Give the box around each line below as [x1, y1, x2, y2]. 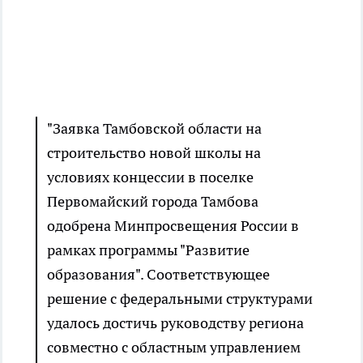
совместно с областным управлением [47, 337, 301, 357]
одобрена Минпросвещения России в [47, 216, 299, 235]
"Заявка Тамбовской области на [47, 118, 262, 138]
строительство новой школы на [47, 143, 261, 162]
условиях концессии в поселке [47, 167, 254, 186]
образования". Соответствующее [47, 264, 270, 284]
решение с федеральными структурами [47, 288, 313, 308]
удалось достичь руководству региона [47, 313, 304, 332]
